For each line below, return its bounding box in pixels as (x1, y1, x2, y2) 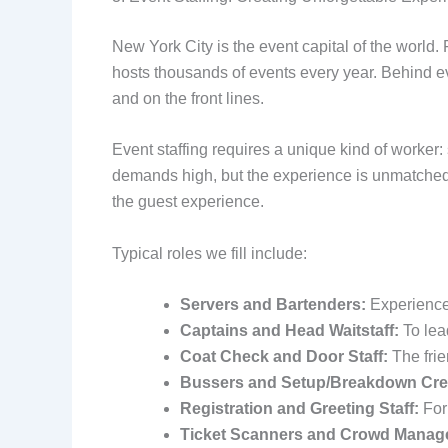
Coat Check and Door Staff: (180, 348, 388, 366)
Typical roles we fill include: (112, 244, 307, 262)
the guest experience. (112, 193, 264, 211)
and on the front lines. (112, 89, 264, 107)
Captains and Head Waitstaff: (180, 322, 399, 340)
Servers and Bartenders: (180, 296, 366, 314)
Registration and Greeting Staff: (180, 400, 419, 418)
